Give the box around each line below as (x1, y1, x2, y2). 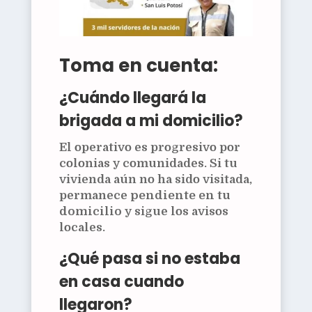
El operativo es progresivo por (58, 140, 240, 154)
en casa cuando (58, 270, 184, 292)
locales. (58, 220, 105, 234)
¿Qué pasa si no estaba (58, 247, 240, 270)
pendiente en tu (130, 188, 231, 202)
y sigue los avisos (121, 204, 228, 218)
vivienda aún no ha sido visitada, (58, 172, 252, 186)
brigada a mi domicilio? (58, 109, 243, 132)
